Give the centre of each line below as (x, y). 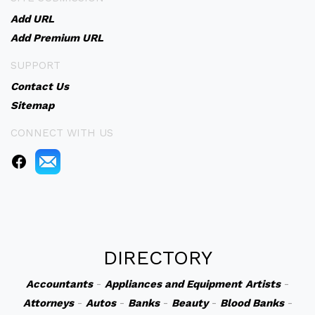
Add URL (32, 19)
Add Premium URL (57, 38)
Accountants (59, 284)
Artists (263, 284)
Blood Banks (252, 303)
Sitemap (32, 105)
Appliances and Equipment (173, 284)
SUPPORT (36, 65)
